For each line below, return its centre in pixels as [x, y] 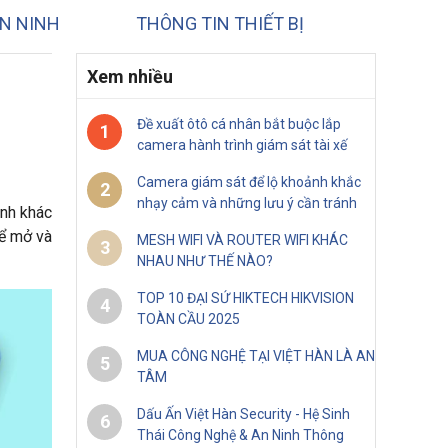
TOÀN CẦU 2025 [188, 318]
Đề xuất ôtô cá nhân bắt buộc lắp [239, 123]
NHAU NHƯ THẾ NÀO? [205, 260]
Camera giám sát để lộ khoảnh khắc [249, 181]
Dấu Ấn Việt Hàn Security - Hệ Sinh [243, 413]
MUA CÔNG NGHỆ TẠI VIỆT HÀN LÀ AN [256, 355]
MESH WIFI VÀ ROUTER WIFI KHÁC [242, 239]
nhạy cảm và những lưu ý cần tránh [247, 202]
